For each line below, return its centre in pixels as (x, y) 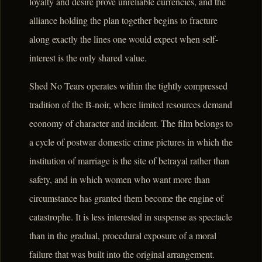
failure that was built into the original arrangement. (122, 254)
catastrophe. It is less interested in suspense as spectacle (131, 217)
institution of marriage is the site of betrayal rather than (129, 161)
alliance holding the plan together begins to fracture (123, 20)
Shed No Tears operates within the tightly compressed (128, 86)
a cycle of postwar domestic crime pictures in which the (131, 142)
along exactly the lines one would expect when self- (124, 39)
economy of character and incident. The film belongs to (131, 123)
